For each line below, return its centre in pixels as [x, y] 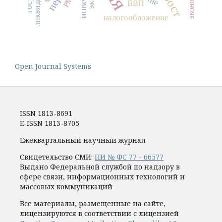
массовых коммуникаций [66, 186]
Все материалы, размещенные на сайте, [93, 203]
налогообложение [136, 17]
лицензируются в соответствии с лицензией [99, 213]
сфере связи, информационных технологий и [102, 176]
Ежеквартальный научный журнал [83, 140]
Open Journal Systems [53, 66]
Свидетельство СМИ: [57, 157]
